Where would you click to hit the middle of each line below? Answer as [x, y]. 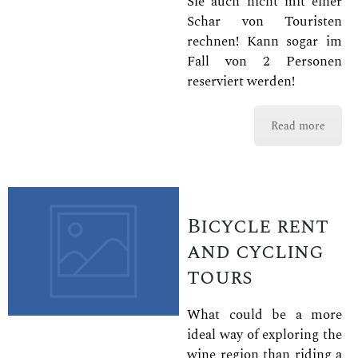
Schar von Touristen [265, 21]
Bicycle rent [258, 226]
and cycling [255, 251]
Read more [298, 125]
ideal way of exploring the [265, 335]
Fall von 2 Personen [265, 61]
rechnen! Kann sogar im [265, 41]
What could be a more [265, 315]
